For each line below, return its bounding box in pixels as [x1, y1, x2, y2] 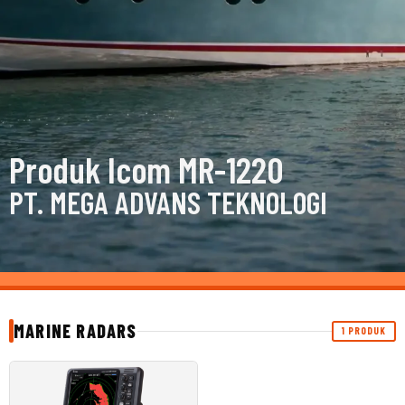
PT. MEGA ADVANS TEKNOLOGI [9, 184, 327, 221]
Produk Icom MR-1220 [9, 147, 284, 192]
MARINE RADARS [14, 320, 137, 343]
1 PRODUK [341, 325, 387, 337]
